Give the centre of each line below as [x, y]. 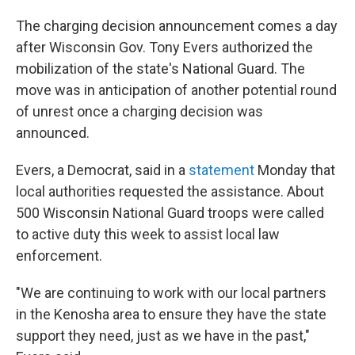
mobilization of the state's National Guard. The [160, 69]
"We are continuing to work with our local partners [171, 293]
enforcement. [59, 256]
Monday [281, 170]
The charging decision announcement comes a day [177, 26]
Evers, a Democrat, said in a [102, 170]
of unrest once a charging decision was [139, 111]
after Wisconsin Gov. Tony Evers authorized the [164, 47]
